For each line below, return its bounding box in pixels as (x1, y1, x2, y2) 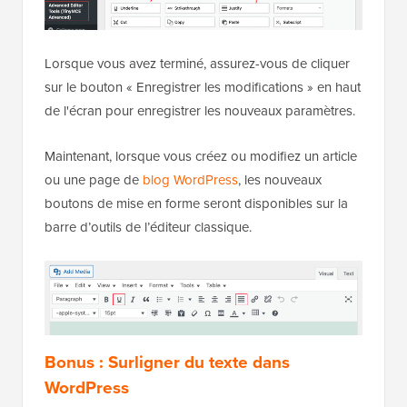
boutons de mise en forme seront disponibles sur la (45, 193, 348, 213)
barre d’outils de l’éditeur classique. (45, 216, 252, 237)
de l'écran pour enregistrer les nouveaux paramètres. (45, 100, 355, 121)
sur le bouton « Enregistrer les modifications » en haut (45, 76, 361, 97)
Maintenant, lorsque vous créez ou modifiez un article (45, 145, 357, 166)
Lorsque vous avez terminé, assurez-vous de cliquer (45, 53, 350, 74)
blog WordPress (143, 169, 238, 190)
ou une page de (45, 169, 143, 190)
